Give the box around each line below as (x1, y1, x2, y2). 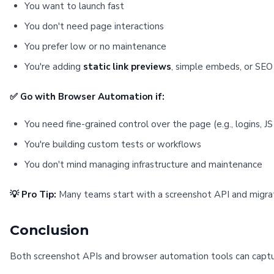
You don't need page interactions (24, 20, 164, 32)
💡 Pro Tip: (10, 188, 56, 201)
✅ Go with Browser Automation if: (10, 91, 165, 103)
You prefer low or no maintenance (24, 40, 166, 53)
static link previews (83, 61, 171, 73)
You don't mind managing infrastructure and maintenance (24, 158, 262, 171)
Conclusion (10, 222, 89, 239)
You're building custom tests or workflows (24, 138, 201, 150)
